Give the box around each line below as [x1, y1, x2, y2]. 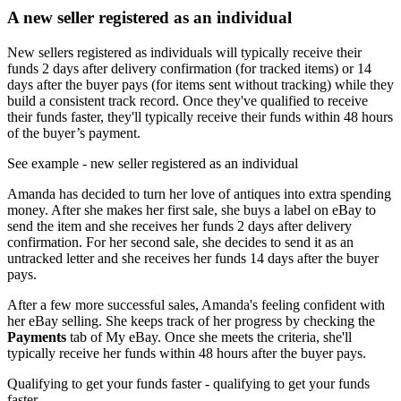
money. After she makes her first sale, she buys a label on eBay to [7, 202, 376, 218]
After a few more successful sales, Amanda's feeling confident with [7, 297, 385, 312]
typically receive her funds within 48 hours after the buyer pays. [7, 346, 366, 361]
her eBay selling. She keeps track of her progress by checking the [7, 313, 375, 328]
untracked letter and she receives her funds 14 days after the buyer [7, 251, 379, 266]
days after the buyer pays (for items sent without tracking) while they [7, 77, 394, 92]
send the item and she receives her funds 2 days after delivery [7, 218, 352, 234]
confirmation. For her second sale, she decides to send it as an [7, 235, 354, 250]
